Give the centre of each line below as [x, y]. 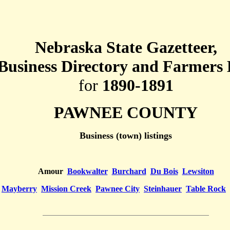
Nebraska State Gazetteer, [126, 47]
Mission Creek [66, 189]
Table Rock [206, 189]
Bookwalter [87, 171]
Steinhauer [163, 189]
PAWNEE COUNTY [126, 112]
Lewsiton [198, 171]
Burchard [129, 171]
